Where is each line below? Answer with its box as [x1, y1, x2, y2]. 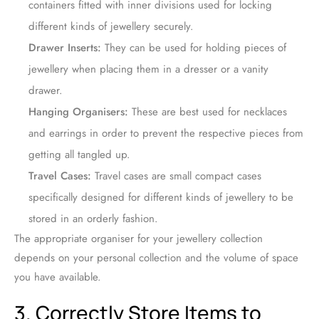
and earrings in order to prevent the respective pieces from [28, 125, 303, 142]
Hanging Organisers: [28, 104, 128, 120]
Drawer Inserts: [28, 40, 101, 56]
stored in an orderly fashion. [28, 211, 158, 227]
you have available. [14, 269, 101, 286]
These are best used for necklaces [128, 104, 287, 120]
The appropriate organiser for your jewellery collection [14, 231, 263, 247]
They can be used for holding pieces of [101, 40, 286, 56]
